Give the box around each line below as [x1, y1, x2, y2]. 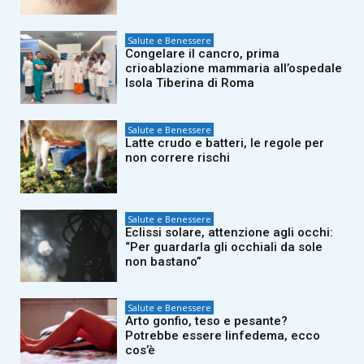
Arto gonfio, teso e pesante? [125, 314, 288, 329]
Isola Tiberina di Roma [125, 76, 255, 91]
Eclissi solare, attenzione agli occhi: [125, 224, 334, 240]
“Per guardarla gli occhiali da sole [125, 239, 323, 254]
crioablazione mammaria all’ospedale [125, 61, 343, 76]
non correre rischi [125, 150, 231, 166]
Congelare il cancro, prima [125, 46, 280, 62]
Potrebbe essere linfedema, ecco [125, 328, 321, 344]
